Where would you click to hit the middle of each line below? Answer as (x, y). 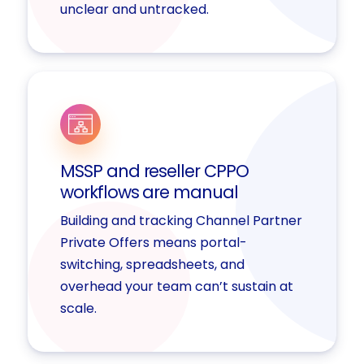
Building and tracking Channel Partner (181, 220)
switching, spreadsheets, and (152, 264)
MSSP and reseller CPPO (154, 171)
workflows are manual (149, 192)
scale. (78, 308)
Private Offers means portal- (153, 242)
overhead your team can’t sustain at (176, 286)
